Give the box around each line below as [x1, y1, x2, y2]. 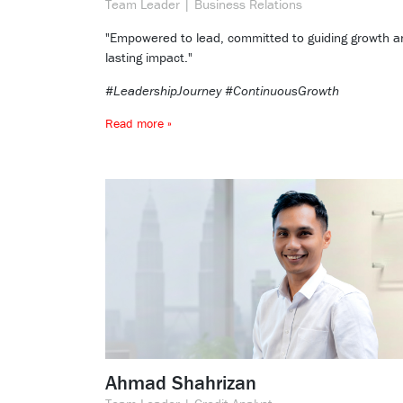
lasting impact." [105, 49, 193, 67]
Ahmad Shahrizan [105, 371, 256, 396]
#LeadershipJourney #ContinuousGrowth [105, 82, 339, 100]
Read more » [105, 115, 172, 132]
